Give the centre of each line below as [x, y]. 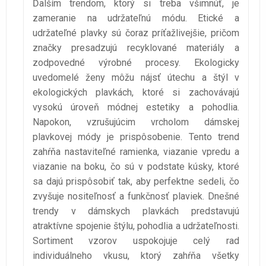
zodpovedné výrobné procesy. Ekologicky [136, 63]
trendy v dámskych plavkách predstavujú [136, 211]
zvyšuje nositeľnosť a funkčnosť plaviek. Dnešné [136, 197]
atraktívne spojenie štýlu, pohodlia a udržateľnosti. [136, 226]
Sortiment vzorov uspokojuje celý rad [136, 241]
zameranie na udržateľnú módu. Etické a [136, 18]
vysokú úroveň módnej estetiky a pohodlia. [136, 107]
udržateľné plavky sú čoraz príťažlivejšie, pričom [136, 33]
